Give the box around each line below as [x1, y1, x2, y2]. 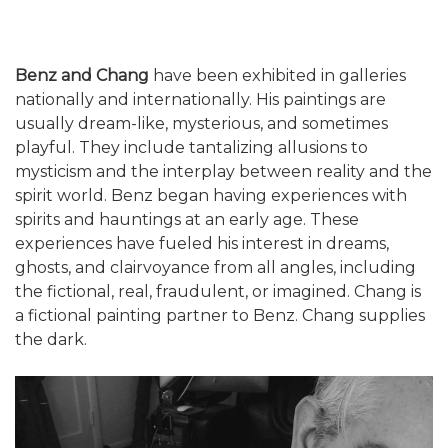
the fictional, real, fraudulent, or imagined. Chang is [15, 282, 421, 302]
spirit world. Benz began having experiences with [15, 186, 407, 206]
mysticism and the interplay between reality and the [15, 162, 432, 182]
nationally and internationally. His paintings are [15, 90, 386, 110]
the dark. [15, 330, 87, 350]
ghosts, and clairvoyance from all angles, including [15, 258, 416, 278]
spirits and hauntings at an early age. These [15, 210, 359, 230]
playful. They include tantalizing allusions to [15, 138, 368, 158]
